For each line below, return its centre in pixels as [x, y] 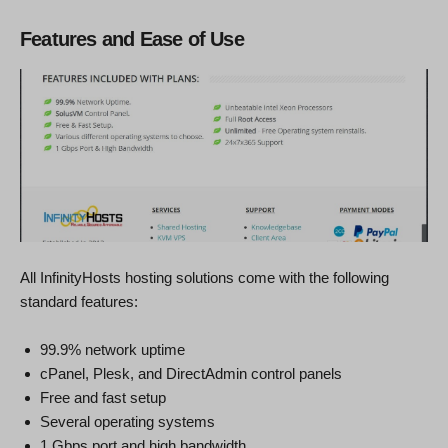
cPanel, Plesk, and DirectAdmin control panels [191, 374]
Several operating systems [127, 422]
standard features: [79, 302]
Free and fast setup [103, 398]
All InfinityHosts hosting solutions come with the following [204, 278]
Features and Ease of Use [132, 38]
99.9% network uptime [112, 350]
